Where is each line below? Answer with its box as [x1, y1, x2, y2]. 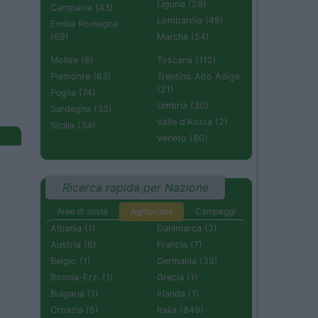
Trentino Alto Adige [157, 70, 240, 82]
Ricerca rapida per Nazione [62, 180, 209, 195]
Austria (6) [50, 239, 97, 251]
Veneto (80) [157, 132, 208, 143]
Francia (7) [157, 239, 202, 251]
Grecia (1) [157, 272, 198, 283]
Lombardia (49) [157, 14, 224, 26]
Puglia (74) [50, 87, 96, 98]
